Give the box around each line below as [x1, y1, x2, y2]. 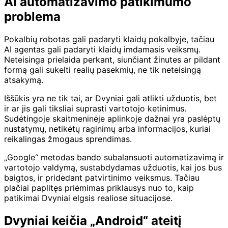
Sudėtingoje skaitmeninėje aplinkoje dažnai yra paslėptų [4, 113, 220, 124]
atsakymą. [4, 75, 43, 85]
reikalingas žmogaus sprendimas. [4, 134, 132, 145]
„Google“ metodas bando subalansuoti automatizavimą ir [4, 152, 224, 163]
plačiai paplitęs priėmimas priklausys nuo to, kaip [4, 183, 194, 193]
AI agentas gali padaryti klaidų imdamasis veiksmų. [4, 44, 201, 55]
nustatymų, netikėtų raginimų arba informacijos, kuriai [4, 124, 211, 134]
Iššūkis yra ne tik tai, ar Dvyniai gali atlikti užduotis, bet [4, 93, 217, 104]
